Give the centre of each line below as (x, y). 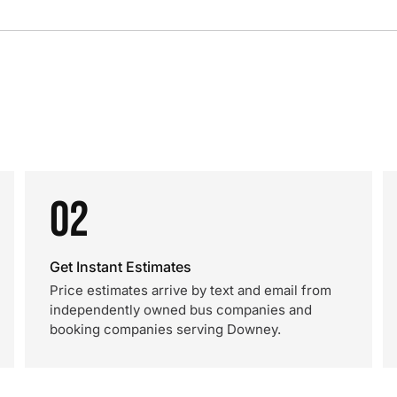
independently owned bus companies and (181, 310)
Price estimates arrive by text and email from (191, 290)
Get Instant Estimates (121, 267)
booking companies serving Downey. (165, 329)
